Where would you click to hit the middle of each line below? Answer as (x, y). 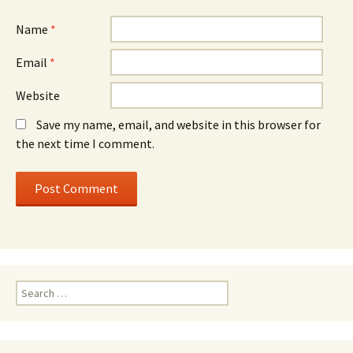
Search (32, 288)
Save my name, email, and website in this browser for (178, 124)
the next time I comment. (85, 143)
